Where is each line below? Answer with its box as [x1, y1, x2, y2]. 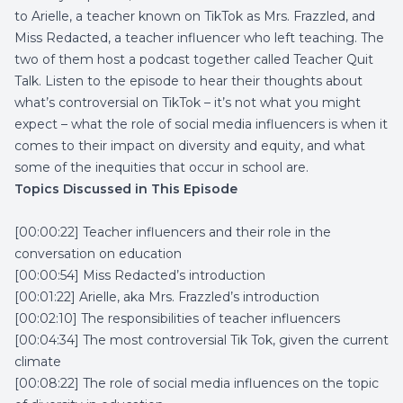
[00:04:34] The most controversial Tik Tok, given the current [14, 332, 389, 348]
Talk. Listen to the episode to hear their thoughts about [14, 73, 363, 89]
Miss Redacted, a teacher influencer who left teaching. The [14, 30, 384, 46]
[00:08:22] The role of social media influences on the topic [14, 375, 379, 391]
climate [14, 354, 65, 370]
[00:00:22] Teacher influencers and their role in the [14, 224, 331, 240]
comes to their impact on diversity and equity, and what [14, 138, 365, 154]
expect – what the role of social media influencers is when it [14, 116, 388, 132]
